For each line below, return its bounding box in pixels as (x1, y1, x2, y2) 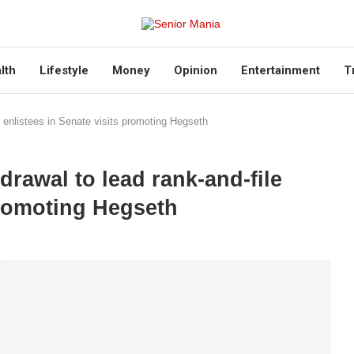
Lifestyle (39, 63, 88, 77)
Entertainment (240, 63, 320, 77)
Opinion (173, 63, 217, 77)
